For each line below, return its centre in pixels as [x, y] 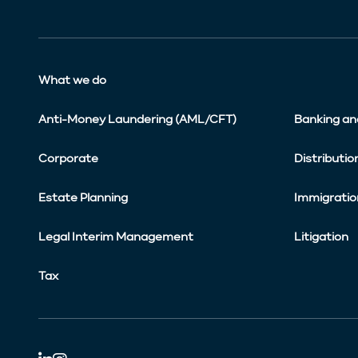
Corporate [68, 159]
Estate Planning [83, 198]
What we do [72, 80]
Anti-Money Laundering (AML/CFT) [137, 119]
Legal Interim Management [116, 237]
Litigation [321, 237]
